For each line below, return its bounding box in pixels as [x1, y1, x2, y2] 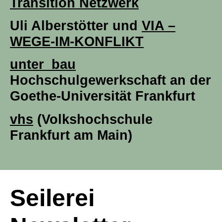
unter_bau [10, 56, 76, 72]
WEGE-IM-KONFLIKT [10, 33, 144, 49]
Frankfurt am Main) [10, 127, 132, 143]
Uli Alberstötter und [10, 17, 142, 33]
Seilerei [10, 185, 95, 212]
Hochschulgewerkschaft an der [10, 72, 211, 88]
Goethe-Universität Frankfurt [10, 88, 195, 104]
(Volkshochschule [33, 111, 153, 127]
